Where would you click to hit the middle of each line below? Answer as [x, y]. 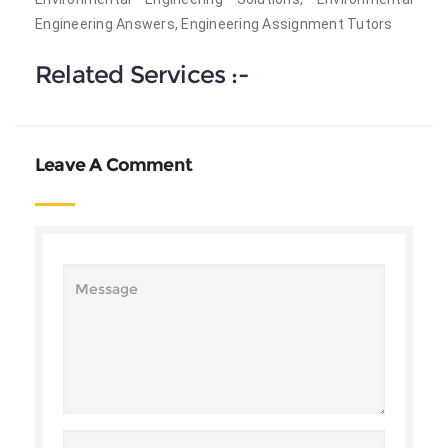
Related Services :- [141, 74]
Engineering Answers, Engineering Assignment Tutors [214, 24]
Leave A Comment [113, 165]
